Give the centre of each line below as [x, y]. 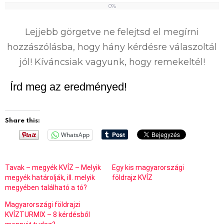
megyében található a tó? [46, 187]
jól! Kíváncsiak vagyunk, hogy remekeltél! [112, 62]
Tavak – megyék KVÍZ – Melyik [53, 167]
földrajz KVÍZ [132, 177]
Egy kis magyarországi [148, 167]
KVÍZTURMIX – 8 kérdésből [47, 214]
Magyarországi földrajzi [43, 204]
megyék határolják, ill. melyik [50, 177]
